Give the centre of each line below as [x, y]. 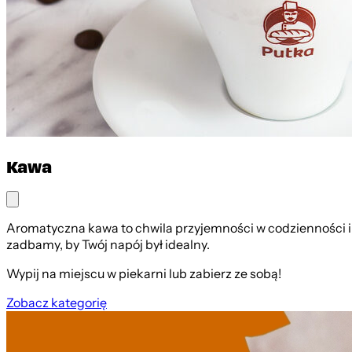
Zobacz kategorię [57, 303]
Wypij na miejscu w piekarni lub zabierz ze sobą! [144, 274]
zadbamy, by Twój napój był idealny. [108, 245]
